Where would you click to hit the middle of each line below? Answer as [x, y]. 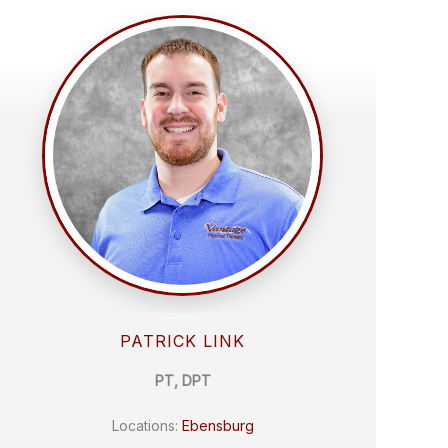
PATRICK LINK [183, 340]
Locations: [146, 426]
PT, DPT [182, 380]
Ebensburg [217, 426]
